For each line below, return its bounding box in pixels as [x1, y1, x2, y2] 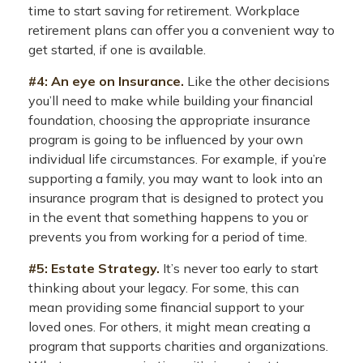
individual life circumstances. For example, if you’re [28, 151, 327, 167]
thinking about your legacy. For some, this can [28, 280, 299, 296]
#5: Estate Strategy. [28, 260, 160, 276]
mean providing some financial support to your [28, 299, 304, 315]
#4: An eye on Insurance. [28, 73, 184, 89]
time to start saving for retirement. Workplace [28, 2, 300, 19]
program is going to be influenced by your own [28, 131, 303, 147]
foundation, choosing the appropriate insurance [28, 112, 310, 128]
